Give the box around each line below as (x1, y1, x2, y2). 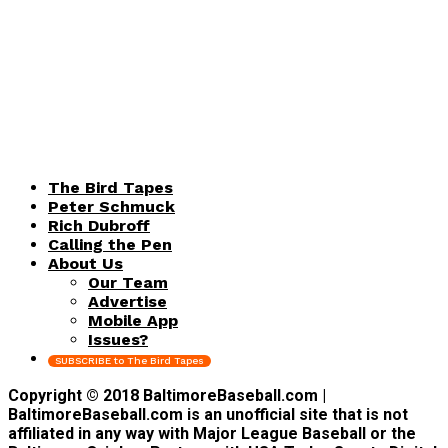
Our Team (88, 272, 168, 292)
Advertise (88, 291, 167, 311)
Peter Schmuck (48, 196, 175, 216)
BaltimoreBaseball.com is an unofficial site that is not (8, 404, 408, 424)
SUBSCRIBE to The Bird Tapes (55, 354, 204, 366)
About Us (48, 253, 123, 273)
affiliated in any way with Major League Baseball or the (8, 423, 416, 443)
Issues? (88, 329, 148, 349)
